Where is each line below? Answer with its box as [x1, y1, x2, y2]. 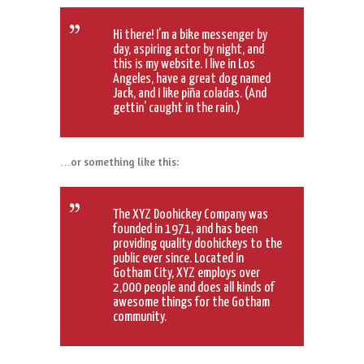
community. [113, 310, 167, 324]
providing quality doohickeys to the [113, 237, 282, 251]
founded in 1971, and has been [113, 223, 258, 236]
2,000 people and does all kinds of [113, 281, 275, 295]
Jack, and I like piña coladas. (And [113, 87, 266, 102]
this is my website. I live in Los [113, 58, 255, 72]
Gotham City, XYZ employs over [113, 266, 260, 280]
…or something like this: [60, 155, 179, 169]
